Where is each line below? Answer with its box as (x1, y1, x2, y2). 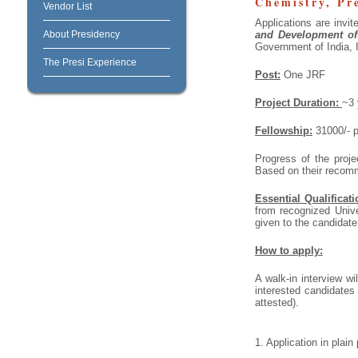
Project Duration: (254, 96, 342, 109)
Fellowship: (254, 124, 312, 137)
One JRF (280, 68, 325, 81)
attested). (254, 296, 299, 308)
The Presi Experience (42, 56, 137, 68)
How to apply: (254, 244, 323, 257)
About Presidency (42, 28, 120, 40)
